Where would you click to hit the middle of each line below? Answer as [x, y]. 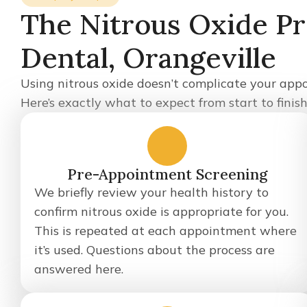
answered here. [79, 269]
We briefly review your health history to [151, 192]
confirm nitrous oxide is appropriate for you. [161, 211]
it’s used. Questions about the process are [155, 250]
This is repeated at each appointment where [165, 231]
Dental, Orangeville [148, 57]
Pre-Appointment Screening [167, 174]
